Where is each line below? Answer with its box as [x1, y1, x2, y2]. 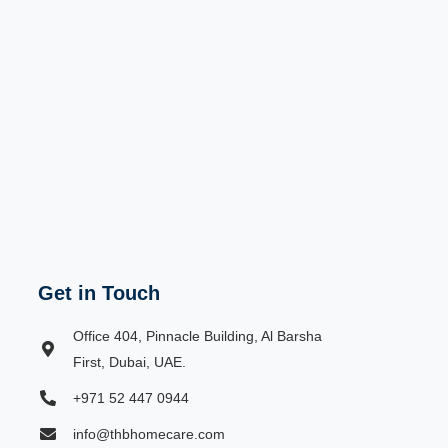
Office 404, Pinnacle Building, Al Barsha [73, 328, 323, 345]
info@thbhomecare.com [73, 426, 226, 443]
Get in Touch [38, 282, 161, 305]
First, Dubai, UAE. [73, 354, 187, 371]
